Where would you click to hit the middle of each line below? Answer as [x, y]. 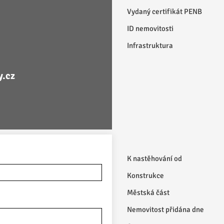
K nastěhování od [154, 158]
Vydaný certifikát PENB [164, 11]
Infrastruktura [150, 45]
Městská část [148, 192]
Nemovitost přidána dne [165, 209]
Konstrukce [145, 175]
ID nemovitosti [150, 28]
